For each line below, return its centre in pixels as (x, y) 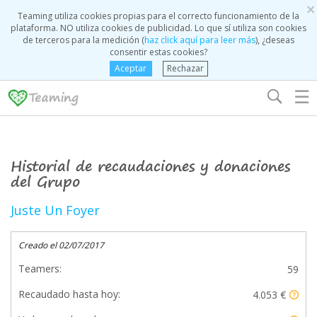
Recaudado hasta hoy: (69, 294)
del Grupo (45, 181)
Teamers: (40, 269)
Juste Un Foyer (55, 210)
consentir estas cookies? (158, 52)
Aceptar (131, 68)
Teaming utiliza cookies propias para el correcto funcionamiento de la (158, 16)
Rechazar (185, 68)
